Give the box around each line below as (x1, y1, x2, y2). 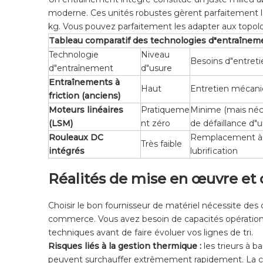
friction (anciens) (49, 90, 120, 102)
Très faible (141, 139, 182, 150)
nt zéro (141, 118, 170, 129)
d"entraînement (49, 63, 113, 74)
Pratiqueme (141, 104, 190, 116)
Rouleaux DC (49, 132, 103, 143)
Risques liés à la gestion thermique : (48, 240, 204, 251)
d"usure (141, 63, 172, 74)
